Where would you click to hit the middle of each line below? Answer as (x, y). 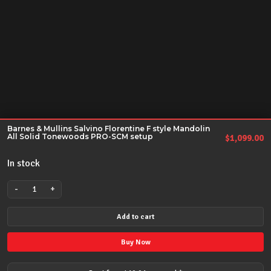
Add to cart (135, 217)
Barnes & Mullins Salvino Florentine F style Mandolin (109, 128)
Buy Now (135, 242)
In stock (24, 163)
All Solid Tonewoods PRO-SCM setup (80, 136)
